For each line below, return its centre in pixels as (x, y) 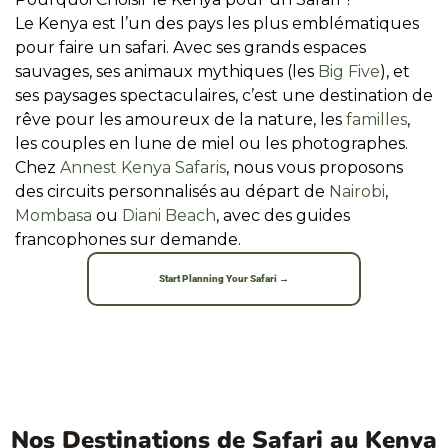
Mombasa (53, 215)
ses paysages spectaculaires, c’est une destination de (224, 95)
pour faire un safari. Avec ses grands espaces (190, 47)
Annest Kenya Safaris (143, 167)
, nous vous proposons (314, 167)
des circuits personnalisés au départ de (172, 191)
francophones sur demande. (128, 239)
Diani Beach (169, 215)
